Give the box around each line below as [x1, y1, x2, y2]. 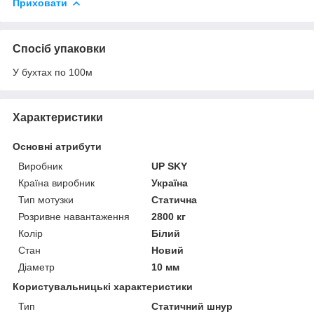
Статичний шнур [151, 300, 233, 312]
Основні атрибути [13, 140, 102, 152]
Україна [151, 177, 189, 189]
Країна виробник [18, 177, 95, 189]
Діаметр [18, 261, 55, 273]
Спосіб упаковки [13, 42, 106, 55]
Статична [151, 193, 198, 205]
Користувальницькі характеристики [13, 280, 193, 292]
